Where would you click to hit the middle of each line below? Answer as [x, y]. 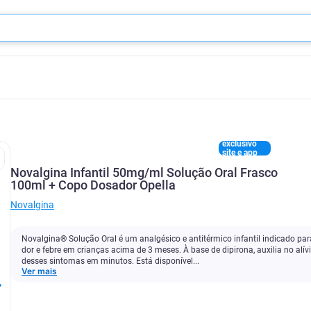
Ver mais [39, 271]
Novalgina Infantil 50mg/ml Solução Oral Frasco [144, 173]
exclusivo [240, 143]
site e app [240, 152]
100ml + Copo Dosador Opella [93, 185]
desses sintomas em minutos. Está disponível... [110, 261]
